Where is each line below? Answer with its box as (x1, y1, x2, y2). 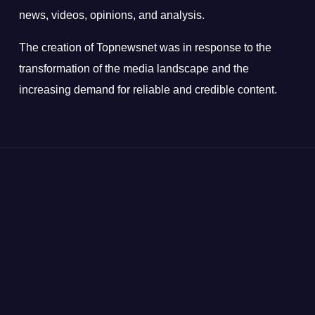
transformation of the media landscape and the (18, 62, 249, 75)
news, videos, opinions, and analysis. (18, 8, 205, 21)
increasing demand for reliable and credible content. (18, 83, 277, 96)
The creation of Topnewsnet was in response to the (18, 41, 271, 53)
